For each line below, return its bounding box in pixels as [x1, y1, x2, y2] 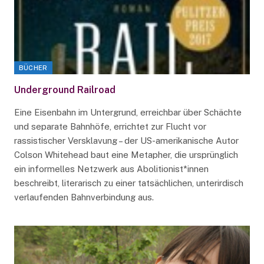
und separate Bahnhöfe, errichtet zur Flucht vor [14, 121, 206, 131]
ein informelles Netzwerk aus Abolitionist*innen [14, 163, 209, 174]
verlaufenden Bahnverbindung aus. [14, 192, 154, 202]
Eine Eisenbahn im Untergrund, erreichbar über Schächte [14, 107, 242, 117]
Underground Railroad [14, 84, 115, 95]
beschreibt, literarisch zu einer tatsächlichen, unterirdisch [14, 177, 243, 188]
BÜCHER [18, 64, 48, 71]
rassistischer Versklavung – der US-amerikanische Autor [14, 135, 239, 146]
